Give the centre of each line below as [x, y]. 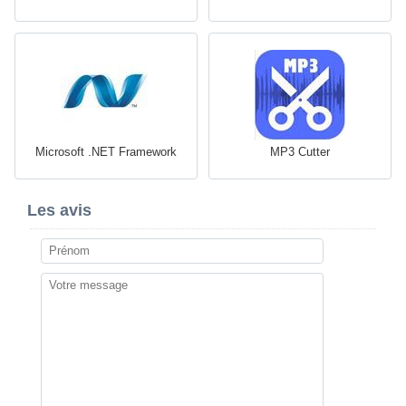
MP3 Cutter [300, 151]
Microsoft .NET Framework [106, 151]
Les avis [59, 210]
